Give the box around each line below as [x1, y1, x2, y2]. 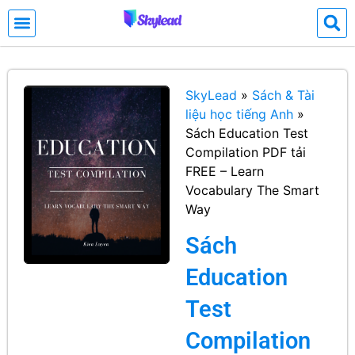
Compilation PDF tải [185, 144, 306, 160]
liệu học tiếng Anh [185, 106, 293, 122]
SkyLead [185, 87, 237, 103]
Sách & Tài [252, 87, 315, 103]
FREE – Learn [185, 163, 264, 179]
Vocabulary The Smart [185, 182, 319, 198]
